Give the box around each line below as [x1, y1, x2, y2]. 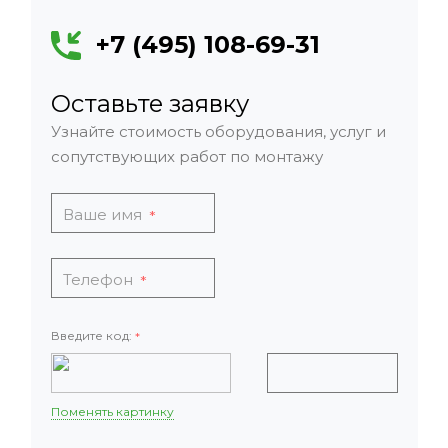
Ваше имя [63, 205, 146, 225]
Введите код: [51, 328, 132, 344]
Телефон [63, 270, 137, 290]
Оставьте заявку [51, 89, 249, 119]
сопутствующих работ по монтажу [51, 147, 323, 167]
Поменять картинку [51, 404, 174, 420]
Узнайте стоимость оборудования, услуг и [51, 122, 386, 142]
